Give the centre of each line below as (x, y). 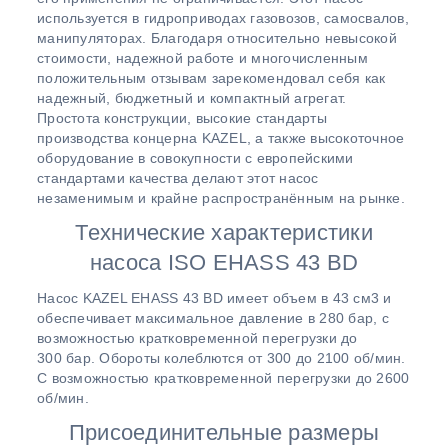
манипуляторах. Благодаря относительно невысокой (217, 38)
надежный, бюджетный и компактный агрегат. (192, 98)
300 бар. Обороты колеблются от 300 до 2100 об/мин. (221, 358)
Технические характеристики (224, 233)
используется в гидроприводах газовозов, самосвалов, (223, 18)
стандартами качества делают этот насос (178, 178)
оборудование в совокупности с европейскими (195, 158)
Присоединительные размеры (224, 433)
